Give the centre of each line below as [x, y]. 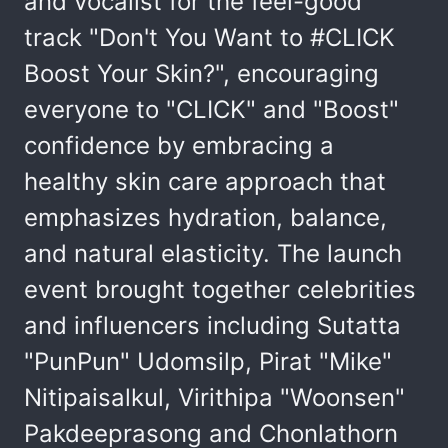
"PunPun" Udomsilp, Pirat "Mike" [208, 361]
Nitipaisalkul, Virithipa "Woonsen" [214, 397]
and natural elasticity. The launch [213, 253]
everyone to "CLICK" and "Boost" [211, 109]
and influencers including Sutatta [212, 325]
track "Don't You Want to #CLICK [209, 37]
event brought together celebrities [220, 289]
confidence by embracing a [179, 145]
